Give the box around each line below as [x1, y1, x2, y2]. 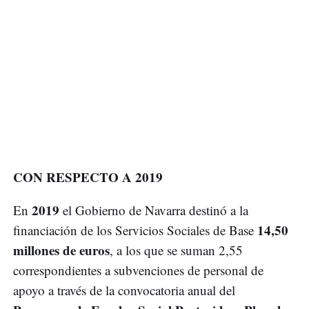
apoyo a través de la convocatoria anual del [13, 281, 235, 299]
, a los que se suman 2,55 [110, 241, 243, 259]
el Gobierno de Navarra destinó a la [63, 201, 248, 219]
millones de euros [13, 241, 110, 260]
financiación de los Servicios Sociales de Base [13, 221, 254, 239]
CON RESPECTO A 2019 [13, 168, 163, 187]
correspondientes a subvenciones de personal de [13, 261, 263, 279]
